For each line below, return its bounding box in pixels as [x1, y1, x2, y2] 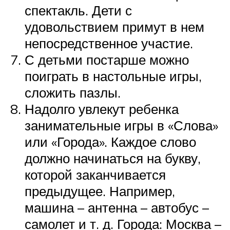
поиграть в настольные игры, [25, 68, 202, 85]
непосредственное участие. [25, 35, 193, 52]
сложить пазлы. [25, 84, 121, 101]
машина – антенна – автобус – [25, 199, 209, 216]
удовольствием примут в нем [25, 18, 204, 35]
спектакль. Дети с [25, 2, 132, 19]
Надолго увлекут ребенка [25, 101, 179, 118]
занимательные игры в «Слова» [25, 117, 218, 134]
